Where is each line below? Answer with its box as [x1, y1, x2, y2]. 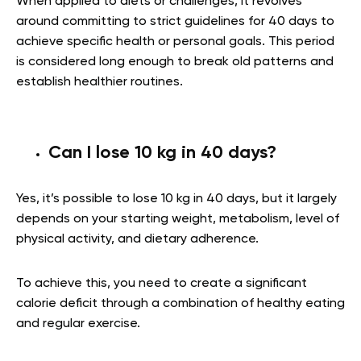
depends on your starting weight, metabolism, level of [16, 212, 339, 226]
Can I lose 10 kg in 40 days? [48, 143, 276, 162]
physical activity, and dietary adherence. [16, 232, 262, 246]
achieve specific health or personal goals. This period [16, 35, 334, 48]
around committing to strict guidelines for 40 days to [16, 15, 334, 28]
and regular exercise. [16, 317, 140, 330]
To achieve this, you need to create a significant [16, 276, 307, 290]
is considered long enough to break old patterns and [16, 55, 334, 68]
